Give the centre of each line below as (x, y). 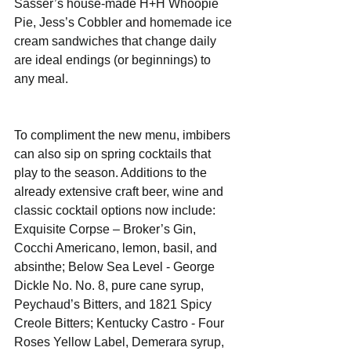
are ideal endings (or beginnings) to (114, 60)
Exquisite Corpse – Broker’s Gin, (107, 229)
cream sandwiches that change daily (117, 41)
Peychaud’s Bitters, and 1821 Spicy (114, 304)
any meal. (41, 78)
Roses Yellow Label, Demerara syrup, (121, 342)
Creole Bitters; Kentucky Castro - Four (121, 323)
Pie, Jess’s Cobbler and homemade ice (125, 22)
